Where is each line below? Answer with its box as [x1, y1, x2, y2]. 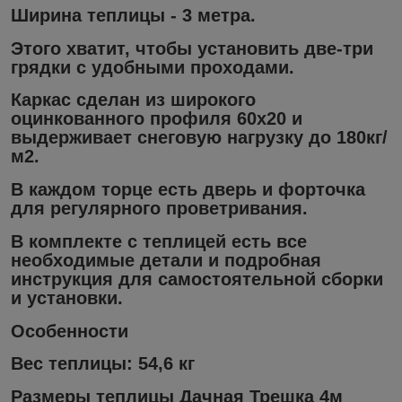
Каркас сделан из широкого [11, 90, 256, 110]
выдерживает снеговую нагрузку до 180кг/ [11, 127, 388, 148]
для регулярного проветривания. [11, 198, 308, 219]
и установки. [11, 287, 123, 308]
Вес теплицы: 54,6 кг [11, 354, 195, 374]
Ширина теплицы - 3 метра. [11, 5, 256, 26]
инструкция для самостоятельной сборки [11, 268, 383, 289]
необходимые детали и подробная [11, 249, 321, 270]
